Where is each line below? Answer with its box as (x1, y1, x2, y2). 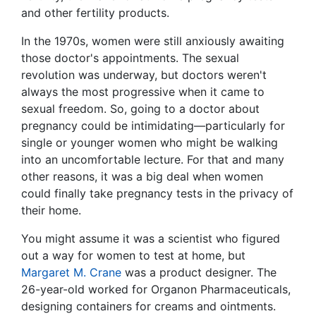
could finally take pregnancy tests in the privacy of (21, 186, 293, 201)
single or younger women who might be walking (21, 135, 278, 150)
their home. (21, 203, 81, 218)
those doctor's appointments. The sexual (21, 51, 239, 66)
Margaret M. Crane (21, 265, 121, 280)
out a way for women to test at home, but (21, 248, 245, 263)
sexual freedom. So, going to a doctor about (21, 102, 260, 116)
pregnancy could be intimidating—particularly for (21, 119, 285, 133)
